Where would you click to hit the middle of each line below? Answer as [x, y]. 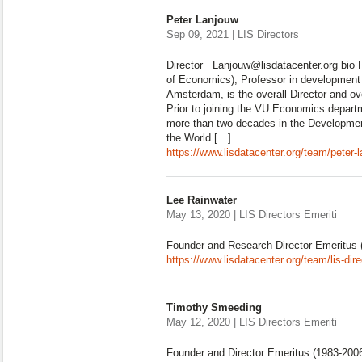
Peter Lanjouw [202, 20]
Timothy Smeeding [214, 307]
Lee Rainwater [202, 200]
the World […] [199, 138]
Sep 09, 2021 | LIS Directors [233, 34]
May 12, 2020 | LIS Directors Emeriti [252, 322]
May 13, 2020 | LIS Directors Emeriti [252, 215]
